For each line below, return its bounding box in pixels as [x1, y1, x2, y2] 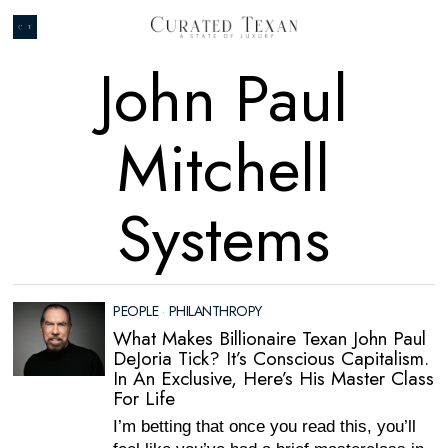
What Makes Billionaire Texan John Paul [113, 325, 427, 352]
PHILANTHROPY [168, 301, 262, 321]
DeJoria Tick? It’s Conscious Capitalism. [113, 345, 430, 372]
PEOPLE [113, 301, 159, 321]
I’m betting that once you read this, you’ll [113, 417, 417, 436]
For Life [113, 385, 176, 412]
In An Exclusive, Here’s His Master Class [113, 365, 435, 392]
